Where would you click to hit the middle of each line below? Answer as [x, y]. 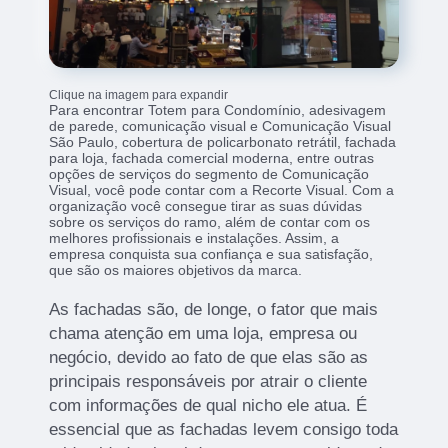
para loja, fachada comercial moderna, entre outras [212, 158]
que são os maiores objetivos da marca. [176, 270]
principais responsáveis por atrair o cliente [208, 382]
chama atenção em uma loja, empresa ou [203, 334]
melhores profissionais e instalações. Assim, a [194, 238]
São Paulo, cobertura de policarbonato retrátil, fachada [223, 142]
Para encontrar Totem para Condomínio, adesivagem [218, 110]
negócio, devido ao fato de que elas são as [209, 358]
